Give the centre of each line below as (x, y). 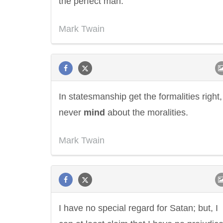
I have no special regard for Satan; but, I (138, 208)
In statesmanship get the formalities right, (140, 97)
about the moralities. (147, 112)
